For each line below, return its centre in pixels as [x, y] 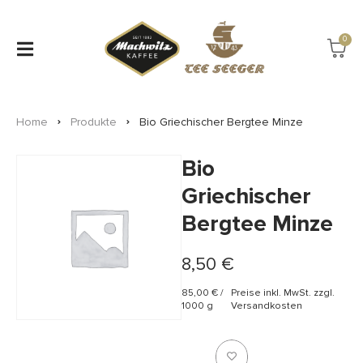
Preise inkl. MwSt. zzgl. [283, 293]
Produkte [94, 122]
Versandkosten [267, 306]
